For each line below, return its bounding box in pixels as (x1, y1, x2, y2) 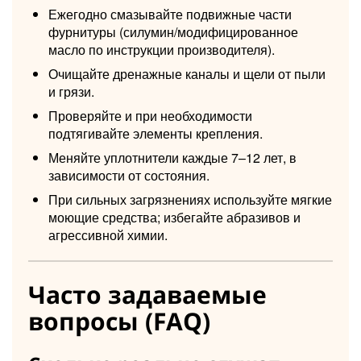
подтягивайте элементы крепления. (48, 123, 263, 143)
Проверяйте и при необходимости (48, 106, 252, 125)
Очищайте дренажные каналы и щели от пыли (48, 64, 326, 83)
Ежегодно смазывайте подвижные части (48, 4, 292, 23)
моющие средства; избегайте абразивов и (48, 207, 301, 226)
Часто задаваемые (28, 277, 267, 311)
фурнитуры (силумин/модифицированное (48, 22, 298, 41)
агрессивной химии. (48, 225, 168, 244)
